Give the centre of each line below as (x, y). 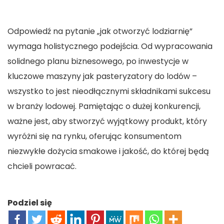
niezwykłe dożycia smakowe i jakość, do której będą (108, 151)
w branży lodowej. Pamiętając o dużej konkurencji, (104, 106)
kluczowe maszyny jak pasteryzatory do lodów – (102, 76)
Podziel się (30, 203)
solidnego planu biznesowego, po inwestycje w (98, 61)
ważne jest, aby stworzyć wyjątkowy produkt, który (107, 121)
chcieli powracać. (42, 166)
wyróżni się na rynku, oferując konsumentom (94, 136)
